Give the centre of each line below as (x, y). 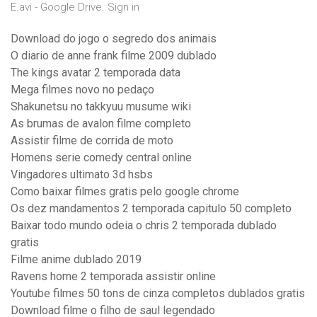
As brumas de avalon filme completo (101, 124)
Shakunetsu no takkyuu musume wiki (101, 107)
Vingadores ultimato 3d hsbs (82, 175)
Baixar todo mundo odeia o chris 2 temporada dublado (144, 226)
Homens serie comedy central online (101, 158)
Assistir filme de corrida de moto (92, 141)
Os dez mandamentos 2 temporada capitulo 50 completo (151, 209)
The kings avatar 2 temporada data (96, 73)
